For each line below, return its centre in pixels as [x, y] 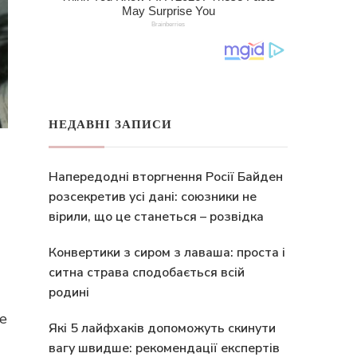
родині [69, 292]
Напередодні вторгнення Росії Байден [166, 177]
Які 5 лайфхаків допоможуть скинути [162, 328]
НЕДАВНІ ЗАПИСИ [110, 125]
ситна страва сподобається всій [147, 273]
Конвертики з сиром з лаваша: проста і [167, 253]
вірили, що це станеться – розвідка [156, 217]
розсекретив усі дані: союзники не [153, 197]
